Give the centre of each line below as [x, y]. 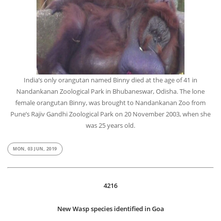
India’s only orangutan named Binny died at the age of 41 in [110, 80]
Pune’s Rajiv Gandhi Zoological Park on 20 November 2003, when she [110, 114]
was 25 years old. [110, 126]
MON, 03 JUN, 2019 [35, 149]
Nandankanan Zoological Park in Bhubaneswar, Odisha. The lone [110, 92]
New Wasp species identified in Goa [110, 209]
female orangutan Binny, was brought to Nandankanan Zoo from [110, 103]
